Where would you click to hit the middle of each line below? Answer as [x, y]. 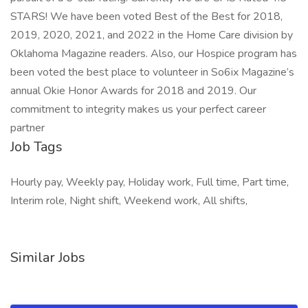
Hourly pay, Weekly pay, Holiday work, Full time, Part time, [150, 182]
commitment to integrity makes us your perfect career [138, 109]
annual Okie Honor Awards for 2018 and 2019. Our [133, 91]
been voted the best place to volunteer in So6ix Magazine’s [152, 72]
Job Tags [36, 147]
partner [27, 128]
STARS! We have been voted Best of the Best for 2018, [146, 16]
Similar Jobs [48, 257]
